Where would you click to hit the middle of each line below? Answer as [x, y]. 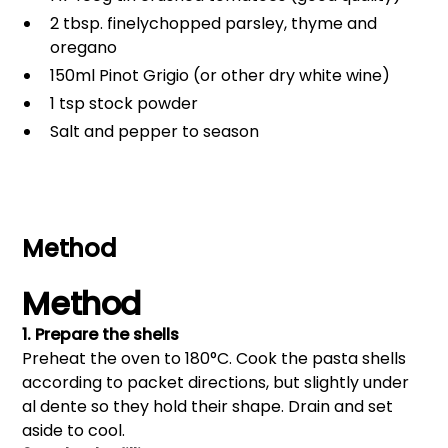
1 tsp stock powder [124, 103]
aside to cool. [74, 430]
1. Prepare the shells [101, 334]
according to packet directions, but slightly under [216, 382]
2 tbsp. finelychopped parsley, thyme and [214, 23]
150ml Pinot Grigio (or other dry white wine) [220, 75]
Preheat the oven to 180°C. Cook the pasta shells [214, 358]
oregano [84, 47]
